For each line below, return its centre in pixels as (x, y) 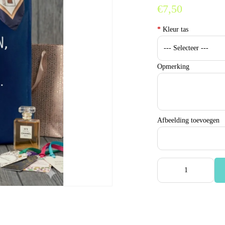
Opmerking (174, 67)
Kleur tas (175, 29)
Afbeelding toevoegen (189, 120)
